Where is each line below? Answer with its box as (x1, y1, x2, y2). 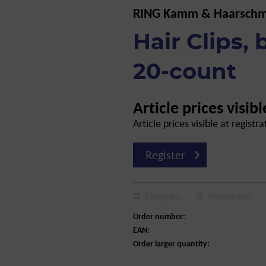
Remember (208, 190, 252, 202)
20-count (132, 62, 236, 84)
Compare (142, 190, 181, 202)
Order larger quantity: (132, 238, 210, 249)
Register (145, 147, 185, 163)
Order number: (132, 211, 185, 222)
